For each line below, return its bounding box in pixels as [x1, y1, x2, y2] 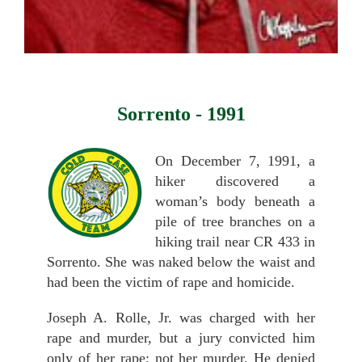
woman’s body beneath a [155, 192, 315, 209]
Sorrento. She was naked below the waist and [47, 253, 315, 270]
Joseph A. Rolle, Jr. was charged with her [47, 309, 315, 326]
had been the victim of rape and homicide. [47, 273, 295, 290]
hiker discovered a [155, 172, 315, 189]
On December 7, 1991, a [155, 152, 315, 169]
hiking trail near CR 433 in [155, 233, 315, 250]
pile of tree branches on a [155, 213, 315, 229]
